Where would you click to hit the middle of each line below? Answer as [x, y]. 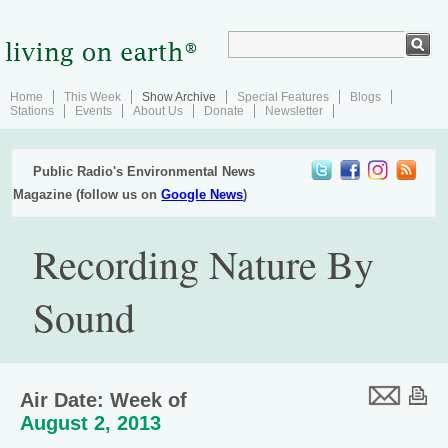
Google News [202, 194]
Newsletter [294, 111]
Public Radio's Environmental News [144, 171]
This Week [92, 97]
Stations [32, 111]
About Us [158, 111]
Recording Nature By [204, 263]
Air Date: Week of [103, 400]
